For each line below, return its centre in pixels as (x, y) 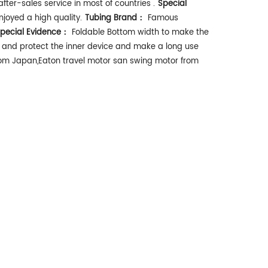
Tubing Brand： (115, 18)
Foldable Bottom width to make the (140, 32)
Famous (163, 18)
